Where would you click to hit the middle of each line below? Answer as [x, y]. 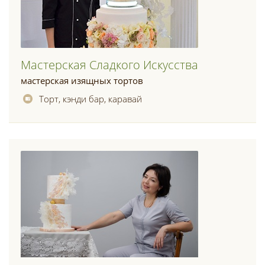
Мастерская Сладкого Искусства [109, 65]
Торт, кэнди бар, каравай [91, 99]
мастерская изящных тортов [82, 80]
